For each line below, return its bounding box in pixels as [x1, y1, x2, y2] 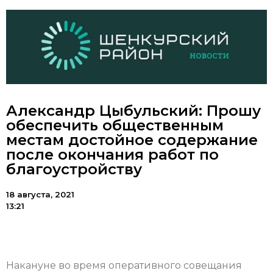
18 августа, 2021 [6, 190, 74, 200]
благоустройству [6, 160, 142, 179]
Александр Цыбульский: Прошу [6, 102, 261, 120]
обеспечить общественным [6, 116, 224, 135]
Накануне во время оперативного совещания [6, 260, 242, 272]
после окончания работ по [6, 146, 219, 164]
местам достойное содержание [6, 131, 258, 149]
